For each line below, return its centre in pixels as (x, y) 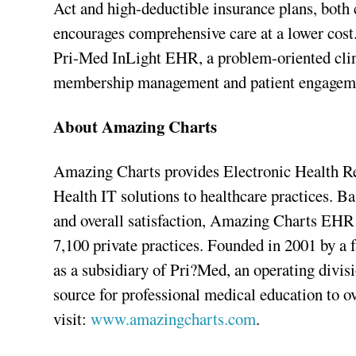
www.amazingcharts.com (174, 318)
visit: (72, 318)
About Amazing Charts (135, 126)
